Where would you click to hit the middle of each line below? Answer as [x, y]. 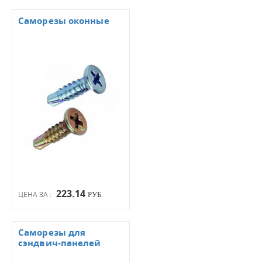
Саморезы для [52, 232]
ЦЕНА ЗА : [36, 194]
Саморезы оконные [64, 21]
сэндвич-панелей [60, 243]
